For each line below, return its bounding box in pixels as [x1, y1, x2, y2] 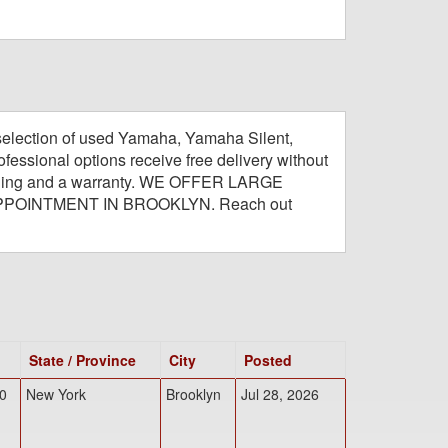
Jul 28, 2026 [241, 383, 319, 404]
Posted [244, 349, 292, 370]
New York [26, 383, 86, 404]
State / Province [29, 349, 136, 370]
